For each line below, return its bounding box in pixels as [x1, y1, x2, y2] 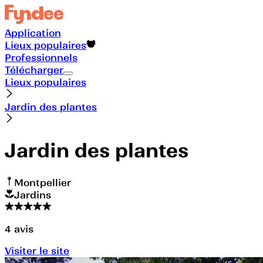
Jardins [14, 188, 51, 201]
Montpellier [14, 176, 71, 188]
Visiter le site [5, 244, 69, 257]
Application [5, 26, 61, 39]
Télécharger [5, 63, 63, 76]
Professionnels [5, 51, 77, 63]
